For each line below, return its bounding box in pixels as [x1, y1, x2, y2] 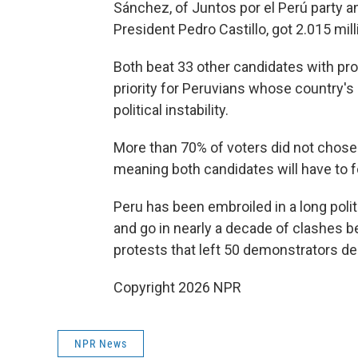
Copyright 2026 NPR [113, 279, 241, 296]
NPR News [74, 337, 127, 351]
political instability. [113, 101, 229, 119]
